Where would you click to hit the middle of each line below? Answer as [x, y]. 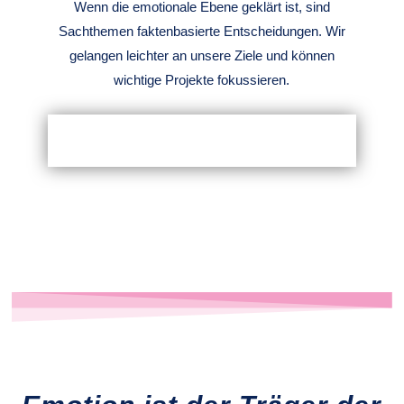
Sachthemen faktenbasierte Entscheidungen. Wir [202, 31]
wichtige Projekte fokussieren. [202, 80]
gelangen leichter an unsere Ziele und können [202, 55]
